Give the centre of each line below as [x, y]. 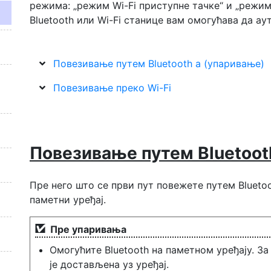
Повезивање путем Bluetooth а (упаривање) [159, 64]
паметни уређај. [68, 200]
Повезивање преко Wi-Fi [112, 88]
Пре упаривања [88, 229]
